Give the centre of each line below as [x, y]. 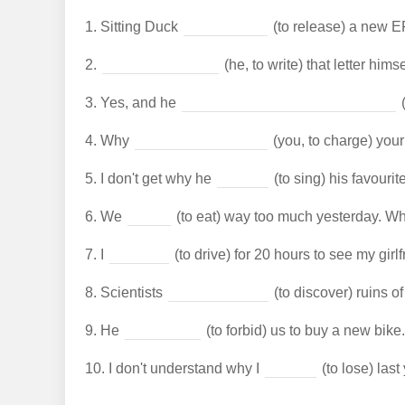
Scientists [131, 292]
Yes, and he [138, 103]
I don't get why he [155, 179]
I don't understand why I [184, 368]
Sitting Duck [139, 27]
